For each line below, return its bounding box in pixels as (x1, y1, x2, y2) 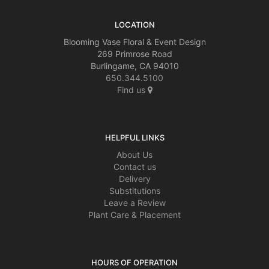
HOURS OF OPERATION (91, 257, 178, 267)
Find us (116, 84, 148, 95)
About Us (116, 149, 153, 160)
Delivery (118, 173, 151, 184)
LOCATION (114, 19, 155, 29)
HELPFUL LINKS (104, 132, 165, 142)
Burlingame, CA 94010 (90, 60, 179, 71)
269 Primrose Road (97, 48, 172, 59)
